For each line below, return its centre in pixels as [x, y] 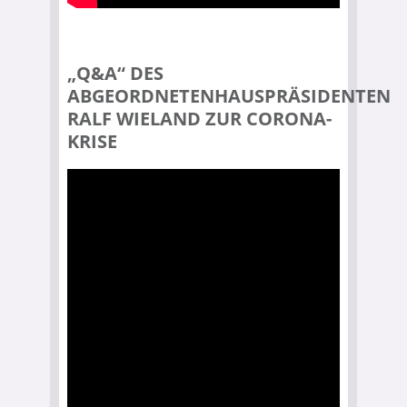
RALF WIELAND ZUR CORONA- [199, 119]
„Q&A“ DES [115, 73]
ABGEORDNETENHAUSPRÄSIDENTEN [229, 96]
